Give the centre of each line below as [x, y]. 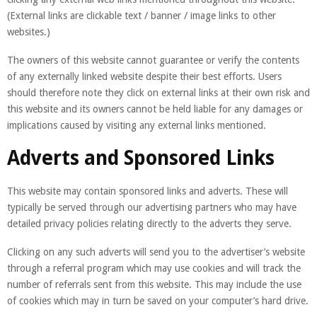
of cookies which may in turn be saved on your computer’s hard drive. [158, 300]
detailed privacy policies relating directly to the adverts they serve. [149, 223]
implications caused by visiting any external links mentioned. [137, 125]
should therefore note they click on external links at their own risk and [158, 92]
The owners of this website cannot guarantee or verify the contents [153, 60]
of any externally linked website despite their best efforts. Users [144, 76]
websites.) [29, 31]
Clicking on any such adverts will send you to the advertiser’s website [156, 252]
